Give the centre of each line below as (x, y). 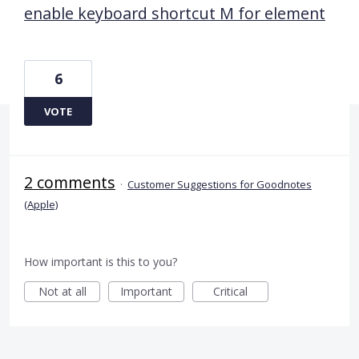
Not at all (62, 291)
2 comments (70, 182)
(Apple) (41, 204)
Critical (230, 291)
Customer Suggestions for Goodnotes (220, 184)
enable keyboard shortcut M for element (175, 13)
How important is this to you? (101, 261)
